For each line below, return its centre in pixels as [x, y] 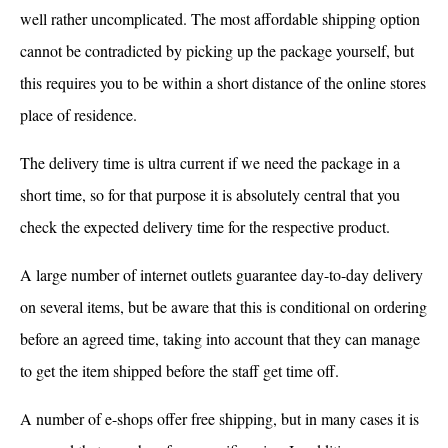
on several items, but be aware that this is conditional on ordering [223, 306]
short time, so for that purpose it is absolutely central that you [210, 194]
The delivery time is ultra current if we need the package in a [210, 162]
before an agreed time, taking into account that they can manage [220, 338]
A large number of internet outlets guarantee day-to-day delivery [221, 274]
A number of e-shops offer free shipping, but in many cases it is [219, 418]
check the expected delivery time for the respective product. [205, 226]
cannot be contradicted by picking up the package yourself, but [217, 50]
